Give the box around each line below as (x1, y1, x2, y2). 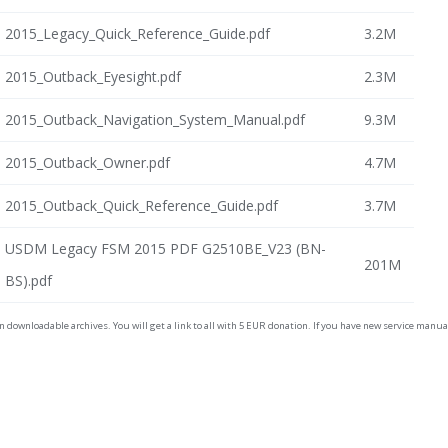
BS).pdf (4, 271, 52, 291)
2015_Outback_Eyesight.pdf (4, 67, 181, 87)
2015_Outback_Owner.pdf (4, 153, 170, 173)
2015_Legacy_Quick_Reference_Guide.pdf (4, 24, 270, 44)
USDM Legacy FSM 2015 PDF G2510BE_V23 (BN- (4, 239, 326, 259)
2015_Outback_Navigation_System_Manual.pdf (4, 110, 305, 130)
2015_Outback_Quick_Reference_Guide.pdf (4, 196, 278, 216)
